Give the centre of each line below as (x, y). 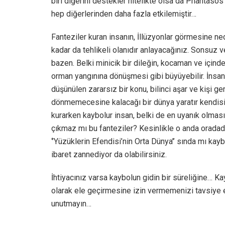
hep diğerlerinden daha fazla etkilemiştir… (124, 14)
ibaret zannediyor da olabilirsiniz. (109, 155)
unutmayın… (71, 204)
